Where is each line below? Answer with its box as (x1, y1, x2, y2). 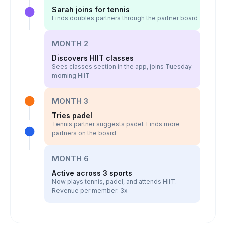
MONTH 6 (51, 154, 89, 163)
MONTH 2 (51, 39, 88, 48)
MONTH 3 (51, 96, 88, 106)
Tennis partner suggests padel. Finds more (51, 120, 180, 128)
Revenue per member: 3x (51, 187, 128, 194)
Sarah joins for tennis (51, 5, 130, 14)
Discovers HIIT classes (51, 53, 134, 62)
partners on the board (51, 129, 116, 137)
